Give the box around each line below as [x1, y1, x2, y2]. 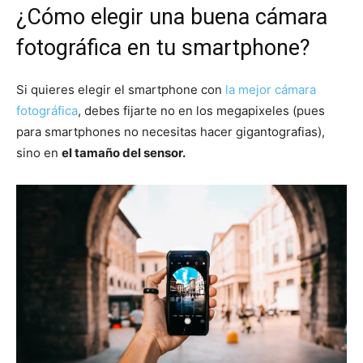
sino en [16, 144, 62, 160]
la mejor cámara [222, 81, 316, 97]
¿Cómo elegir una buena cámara [16, 3, 327, 30]
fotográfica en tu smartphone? [16, 34, 310, 61]
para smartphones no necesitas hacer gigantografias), [16, 123, 325, 139]
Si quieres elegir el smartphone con [16, 81, 222, 97]
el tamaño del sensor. [62, 144, 186, 160]
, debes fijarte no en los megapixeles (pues [78, 102, 325, 118]
